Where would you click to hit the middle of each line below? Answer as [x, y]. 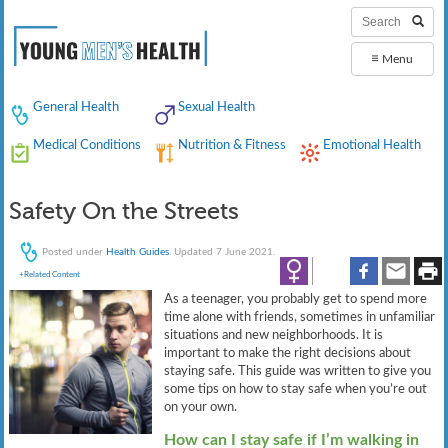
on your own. [201, 407]
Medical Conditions [86, 145]
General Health [75, 107]
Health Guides [138, 251]
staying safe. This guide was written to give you [298, 371]
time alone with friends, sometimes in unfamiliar [300, 317]
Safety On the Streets [124, 212]
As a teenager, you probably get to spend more [296, 299]
